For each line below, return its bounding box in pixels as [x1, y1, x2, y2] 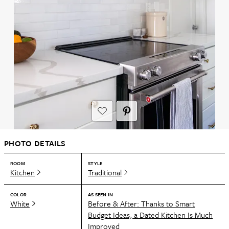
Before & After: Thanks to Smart [88, 198, 195, 209]
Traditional [88, 167, 122, 178]
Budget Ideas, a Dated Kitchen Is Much [88, 209, 213, 220]
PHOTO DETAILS [4, 138, 66, 149]
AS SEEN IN [88, 191, 113, 198]
